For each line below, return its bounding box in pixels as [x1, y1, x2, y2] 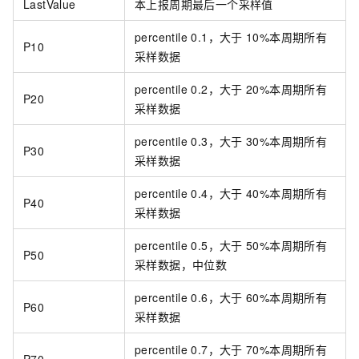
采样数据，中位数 [135, 256, 228, 273]
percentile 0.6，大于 [135, 289, 243, 306]
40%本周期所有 [246, 185, 328, 202]
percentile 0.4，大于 [135, 185, 243, 202]
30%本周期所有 [246, 133, 328, 150]
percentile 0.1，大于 [135, 29, 243, 46]
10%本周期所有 [246, 29, 328, 46]
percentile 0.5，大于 [135, 237, 243, 254]
